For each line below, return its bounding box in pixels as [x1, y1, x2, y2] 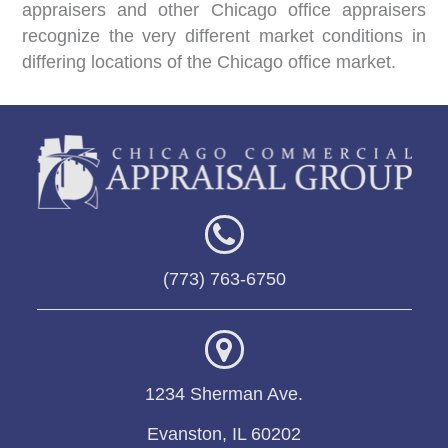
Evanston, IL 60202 [147, 424, 301, 444]
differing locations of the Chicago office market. [22, 52, 397, 72]
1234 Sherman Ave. [145, 384, 303, 404]
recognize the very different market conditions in [22, 26, 426, 46]
